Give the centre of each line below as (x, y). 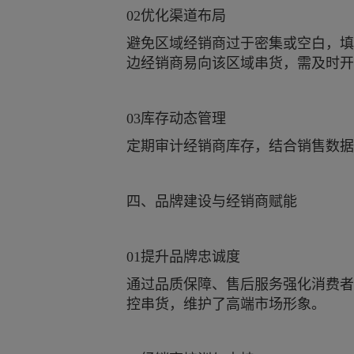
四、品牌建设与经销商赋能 (212, 201)
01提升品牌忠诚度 (183, 257)
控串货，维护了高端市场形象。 (226, 304)
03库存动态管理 (176, 119)
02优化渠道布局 (176, 16)
